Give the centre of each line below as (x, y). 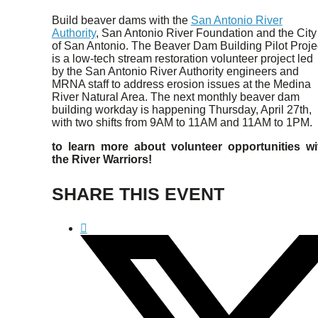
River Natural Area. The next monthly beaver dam (175, 97)
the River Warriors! (102, 159)
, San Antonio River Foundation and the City (206, 33)
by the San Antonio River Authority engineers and (175, 71)
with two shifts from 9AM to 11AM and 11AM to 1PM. (182, 122)
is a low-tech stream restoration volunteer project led (182, 59)
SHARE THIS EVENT (138, 194)
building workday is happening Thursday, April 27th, (181, 110)
